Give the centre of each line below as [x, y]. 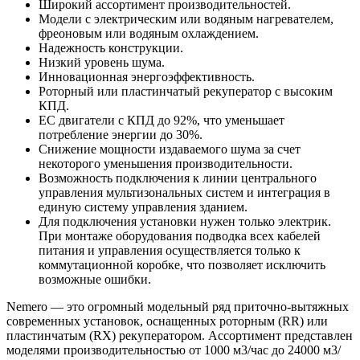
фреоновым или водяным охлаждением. [149, 34]
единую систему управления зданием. [143, 207]
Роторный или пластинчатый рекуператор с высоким [186, 92]
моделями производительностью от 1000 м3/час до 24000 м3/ [174, 350]
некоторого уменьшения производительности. [166, 164]
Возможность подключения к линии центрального [178, 178]
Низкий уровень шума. [102, 63]
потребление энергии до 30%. [121, 135]
